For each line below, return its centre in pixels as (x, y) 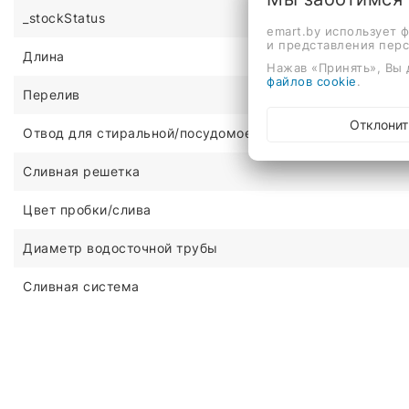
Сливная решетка (82, 171)
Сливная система (81, 286)
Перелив (52, 94)
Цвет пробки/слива (87, 209)
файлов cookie (312, 81)
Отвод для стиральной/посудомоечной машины (183, 132)
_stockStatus (64, 17)
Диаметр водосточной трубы (121, 247)
